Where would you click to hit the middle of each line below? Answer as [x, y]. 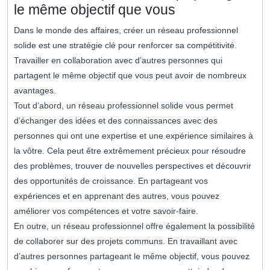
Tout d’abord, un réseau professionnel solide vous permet [124, 106]
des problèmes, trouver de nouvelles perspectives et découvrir [133, 166]
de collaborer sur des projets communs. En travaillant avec [126, 241]
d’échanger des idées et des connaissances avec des [116, 121]
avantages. [35, 91]
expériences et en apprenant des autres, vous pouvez [117, 196]
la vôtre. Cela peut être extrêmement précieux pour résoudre [130, 151]
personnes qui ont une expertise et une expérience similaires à [133, 136]
